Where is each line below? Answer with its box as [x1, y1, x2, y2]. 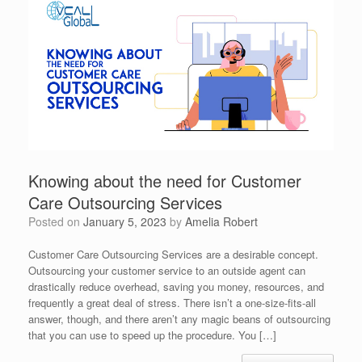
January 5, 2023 [83, 213, 166, 229]
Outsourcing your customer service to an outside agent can [28, 262, 305, 278]
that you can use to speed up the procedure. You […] [28, 326, 276, 343]
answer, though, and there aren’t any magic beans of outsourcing [28, 310, 330, 326]
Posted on [36, 213, 83, 229]
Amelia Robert [185, 213, 258, 229]
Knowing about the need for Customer [28, 168, 301, 192]
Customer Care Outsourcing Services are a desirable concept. [28, 246, 318, 262]
